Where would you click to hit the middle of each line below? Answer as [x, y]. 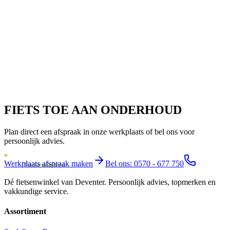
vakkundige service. [36, 191]
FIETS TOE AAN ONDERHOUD [93, 110]
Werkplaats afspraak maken [49, 164]
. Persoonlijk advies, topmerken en [160, 182]
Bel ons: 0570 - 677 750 [145, 164]
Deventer [90, 182]
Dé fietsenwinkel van [40, 182]
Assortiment [25, 212]
